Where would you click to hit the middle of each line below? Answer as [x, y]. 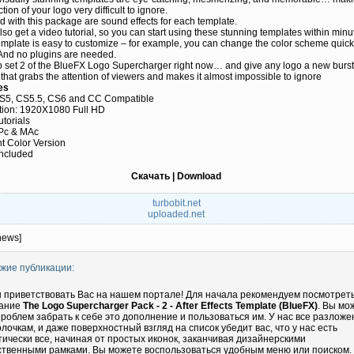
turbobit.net [176, 203]
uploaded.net [176, 214]
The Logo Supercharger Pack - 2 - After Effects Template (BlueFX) [170, 306]
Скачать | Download [176, 176]
